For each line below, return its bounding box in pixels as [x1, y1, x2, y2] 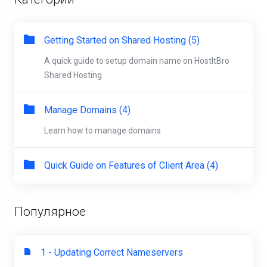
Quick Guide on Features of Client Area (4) [44, 160, 218, 171]
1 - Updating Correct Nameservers [41, 247, 183, 258]
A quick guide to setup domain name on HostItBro [44, 56, 229, 66]
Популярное [14, 204, 86, 219]
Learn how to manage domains [44, 126, 161, 135]
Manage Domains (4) [44, 104, 131, 116]
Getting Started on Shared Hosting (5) [44, 35, 200, 46]
